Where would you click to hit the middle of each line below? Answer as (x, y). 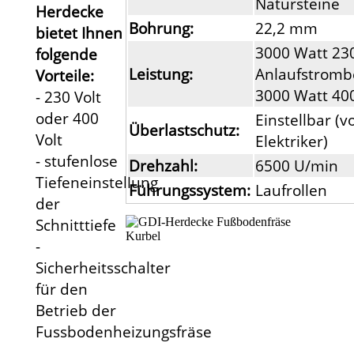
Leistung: (161, 74)
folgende (66, 54)
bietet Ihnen (79, 32)
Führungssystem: (190, 190)
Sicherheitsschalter (103, 267)
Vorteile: (64, 75)
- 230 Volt (68, 96)
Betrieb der (75, 310)
